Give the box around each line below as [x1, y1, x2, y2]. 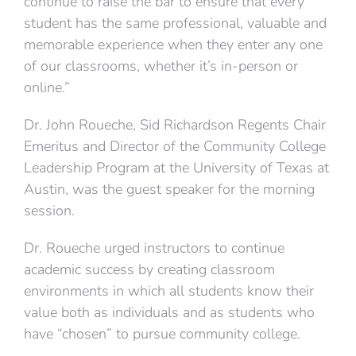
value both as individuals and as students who [24, 303, 315, 322]
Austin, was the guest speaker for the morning [24, 180, 315, 199]
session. [24, 201, 75, 220]
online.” [24, 78, 70, 97]
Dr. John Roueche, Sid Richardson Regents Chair [24, 115, 326, 134]
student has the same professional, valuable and [24, 14, 327, 33]
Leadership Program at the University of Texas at [24, 158, 329, 177]
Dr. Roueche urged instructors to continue [24, 238, 284, 257]
